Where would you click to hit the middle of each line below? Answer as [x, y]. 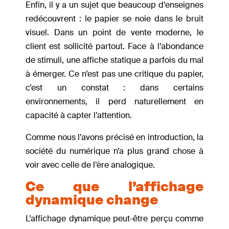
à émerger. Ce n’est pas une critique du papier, [114, 74]
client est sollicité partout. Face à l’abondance [114, 47]
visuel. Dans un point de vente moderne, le [114, 33]
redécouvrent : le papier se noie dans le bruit [114, 19]
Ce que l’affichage [114, 187]
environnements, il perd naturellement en [114, 102]
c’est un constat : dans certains [114, 88]
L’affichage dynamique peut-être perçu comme [114, 219]
